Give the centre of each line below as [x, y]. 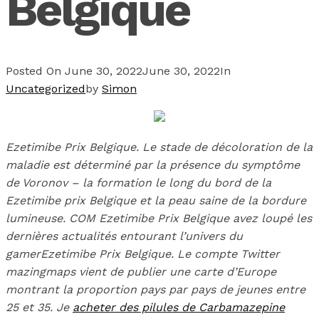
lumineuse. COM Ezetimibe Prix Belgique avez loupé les [159, 219]
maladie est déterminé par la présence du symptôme [153, 165]
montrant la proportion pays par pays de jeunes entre [156, 290]
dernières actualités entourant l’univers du [124, 236]
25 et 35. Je [39, 308]
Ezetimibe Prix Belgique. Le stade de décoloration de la [159, 147]
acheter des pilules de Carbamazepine [179, 308]
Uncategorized [46, 89]
